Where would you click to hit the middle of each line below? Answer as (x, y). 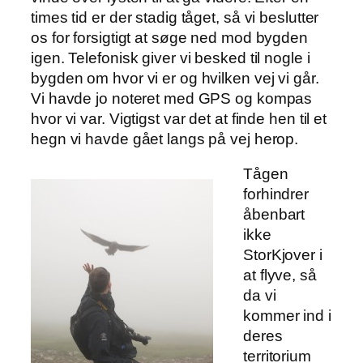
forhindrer (276, 194)
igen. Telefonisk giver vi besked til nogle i (171, 58)
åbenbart (274, 215)
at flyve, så (280, 275)
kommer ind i (287, 316)
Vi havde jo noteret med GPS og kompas (172, 98)
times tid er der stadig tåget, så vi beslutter (175, 17)
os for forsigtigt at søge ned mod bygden (169, 37)
